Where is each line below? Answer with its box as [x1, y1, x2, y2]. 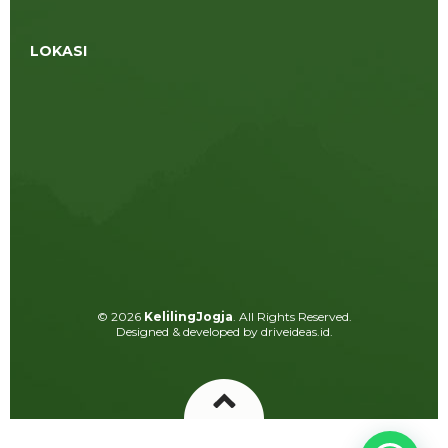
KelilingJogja [143, 309, 233, 324]
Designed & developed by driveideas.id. [115, 324, 333, 339]
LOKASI [30, 42, 87, 60]
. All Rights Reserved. [232, 309, 352, 324]
